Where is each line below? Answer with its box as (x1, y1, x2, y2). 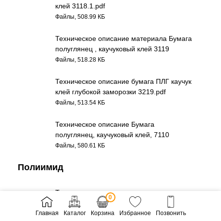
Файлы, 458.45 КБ (55, 210, 106, 217)
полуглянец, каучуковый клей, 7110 (55, 131, 170, 139)
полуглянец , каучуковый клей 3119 (55, 45, 170, 53)
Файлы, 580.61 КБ (55, 142, 106, 148)
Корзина (90, 210, 114, 217)
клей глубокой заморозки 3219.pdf (55, 88, 166, 96)
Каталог (63, 210, 86, 217)
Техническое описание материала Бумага (55, 35, 192, 42)
